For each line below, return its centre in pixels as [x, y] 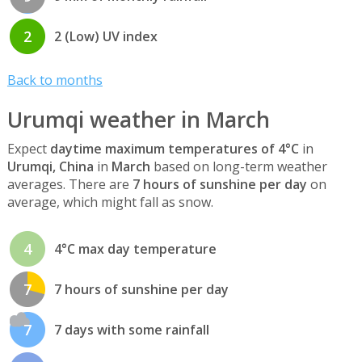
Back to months [55, 80]
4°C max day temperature [135, 249]
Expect [28, 148]
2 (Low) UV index [105, 37]
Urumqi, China [50, 166]
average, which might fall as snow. [110, 202]
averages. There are [69, 184]
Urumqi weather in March [138, 119]
